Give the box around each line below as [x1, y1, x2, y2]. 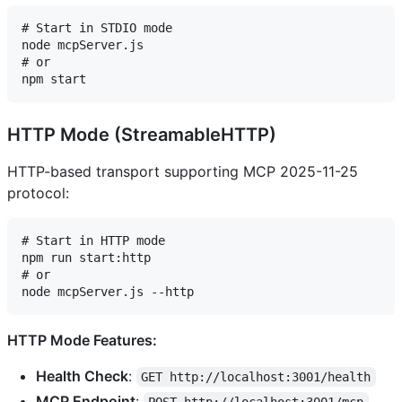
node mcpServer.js [22, 38, 144, 53]
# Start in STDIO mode [22, 21, 172, 36]
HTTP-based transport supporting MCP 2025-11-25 [7, 162, 358, 181]
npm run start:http [22, 250, 151, 266]
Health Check [36, 367, 128, 386]
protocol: [7, 184, 69, 203]
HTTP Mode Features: [7, 331, 157, 350]
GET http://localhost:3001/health [141, 370, 371, 385]
